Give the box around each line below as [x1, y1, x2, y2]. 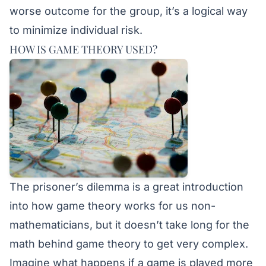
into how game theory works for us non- [9, 199, 216, 212]
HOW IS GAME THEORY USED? [9, 42, 157, 56]
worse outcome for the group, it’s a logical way [9, 4, 248, 17]
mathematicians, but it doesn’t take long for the [9, 218, 249, 231]
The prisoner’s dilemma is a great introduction [9, 180, 243, 193]
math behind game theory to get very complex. [9, 237, 248, 250]
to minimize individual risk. [9, 23, 142, 36]
